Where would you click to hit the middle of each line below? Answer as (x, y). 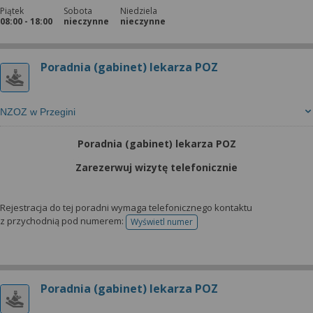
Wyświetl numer (162, 222)
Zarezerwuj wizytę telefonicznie (156, 167)
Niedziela (139, 11)
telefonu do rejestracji (204, 226)
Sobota (78, 11)
